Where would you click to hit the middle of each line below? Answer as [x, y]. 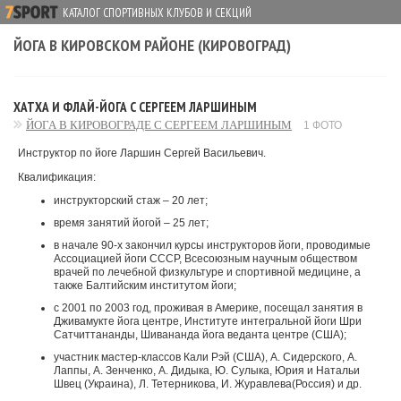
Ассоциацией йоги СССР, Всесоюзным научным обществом [205, 259]
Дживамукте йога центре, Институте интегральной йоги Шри [208, 321]
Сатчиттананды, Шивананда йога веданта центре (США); [200, 335]
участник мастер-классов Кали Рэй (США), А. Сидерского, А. [205, 357]
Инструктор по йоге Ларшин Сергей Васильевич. [142, 153]
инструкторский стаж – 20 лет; [131, 200]
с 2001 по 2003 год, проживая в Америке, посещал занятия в [208, 308]
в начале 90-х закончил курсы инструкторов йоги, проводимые [212, 245]
